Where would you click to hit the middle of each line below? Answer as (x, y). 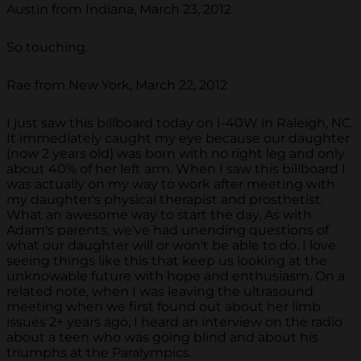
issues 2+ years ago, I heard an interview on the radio (174, 322)
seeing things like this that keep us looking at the (167, 261)
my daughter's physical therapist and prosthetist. (165, 200)
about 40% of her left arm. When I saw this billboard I (176, 169)
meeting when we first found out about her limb (164, 307)
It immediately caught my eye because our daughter (178, 139)
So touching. (47, 48)
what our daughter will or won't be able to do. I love (171, 246)
